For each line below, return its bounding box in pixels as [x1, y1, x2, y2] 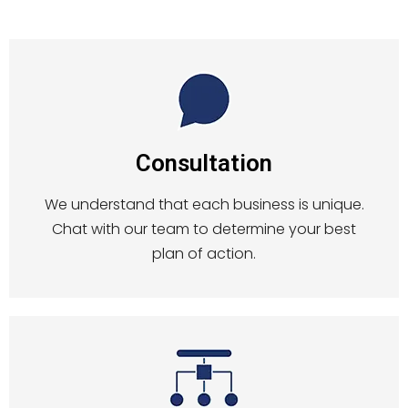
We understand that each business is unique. [44, 193, 364, 215]
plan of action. [152, 242, 256, 264]
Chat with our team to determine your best [52, 218, 356, 240]
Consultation [136, 149, 272, 178]
